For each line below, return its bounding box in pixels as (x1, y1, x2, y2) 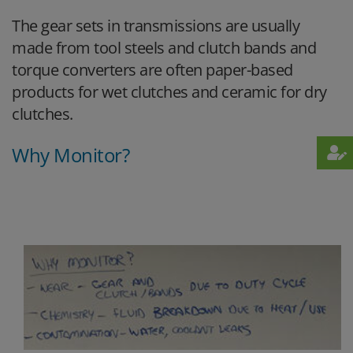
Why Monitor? (12, 142, 129, 169)
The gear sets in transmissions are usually (12, 15, 299, 37)
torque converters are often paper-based (12, 59, 293, 81)
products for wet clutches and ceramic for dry (12, 81, 327, 103)
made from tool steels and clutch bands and (12, 37, 316, 59)
